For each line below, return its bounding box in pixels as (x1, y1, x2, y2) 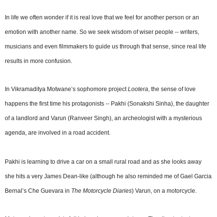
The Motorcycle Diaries (71, 187, 132, 195)
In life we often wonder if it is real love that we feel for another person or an (5, 14, 199, 21)
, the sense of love (148, 86, 196, 93)
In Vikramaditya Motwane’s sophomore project (5, 86, 128, 93)
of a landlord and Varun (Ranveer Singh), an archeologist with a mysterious (5, 115, 202, 122)
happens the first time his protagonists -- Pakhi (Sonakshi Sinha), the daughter (5, 100, 209, 108)
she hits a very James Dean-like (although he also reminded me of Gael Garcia (5, 173, 212, 180)
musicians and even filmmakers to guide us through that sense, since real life (5, 43, 206, 50)
